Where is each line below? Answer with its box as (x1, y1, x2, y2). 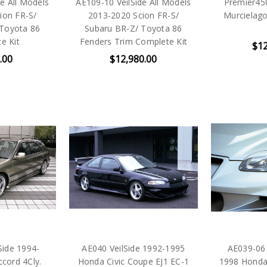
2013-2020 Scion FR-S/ (88, 9, 179, 21)
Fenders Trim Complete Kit (79, 35, 188, 47)
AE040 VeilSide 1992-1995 (82, 243, 185, 254)
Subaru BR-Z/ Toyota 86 (85, 22, 182, 34)
